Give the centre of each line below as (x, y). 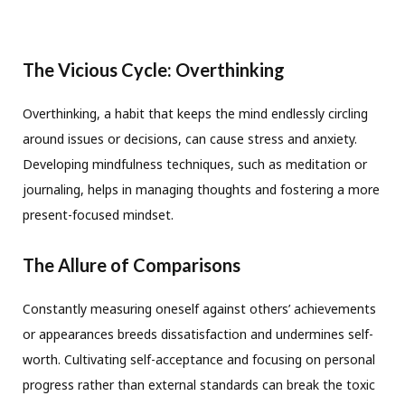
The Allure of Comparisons (132, 265)
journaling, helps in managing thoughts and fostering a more (201, 190)
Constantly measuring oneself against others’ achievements (199, 309)
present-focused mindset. (98, 215)
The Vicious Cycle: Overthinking (154, 70)
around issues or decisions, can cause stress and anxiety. (190, 139)
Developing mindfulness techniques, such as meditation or (195, 165)
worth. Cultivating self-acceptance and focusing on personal (199, 360)
